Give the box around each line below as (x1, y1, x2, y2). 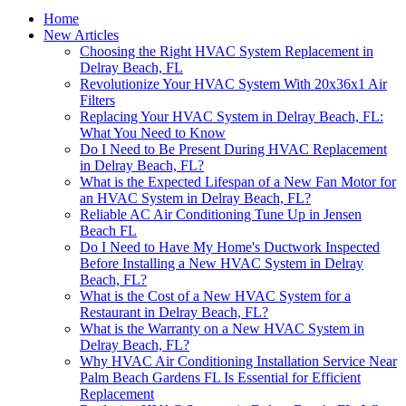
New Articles (43, 27, 119, 43)
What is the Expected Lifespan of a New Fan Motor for (80, 174, 396, 190)
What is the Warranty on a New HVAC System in (80, 321, 364, 337)
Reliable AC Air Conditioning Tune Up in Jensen (80, 207, 362, 223)
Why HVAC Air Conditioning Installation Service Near (80, 353, 397, 370)
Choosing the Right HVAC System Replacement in (80, 43, 373, 60)
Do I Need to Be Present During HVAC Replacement (80, 141, 387, 158)
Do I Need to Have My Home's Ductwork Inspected (80, 239, 380, 256)
